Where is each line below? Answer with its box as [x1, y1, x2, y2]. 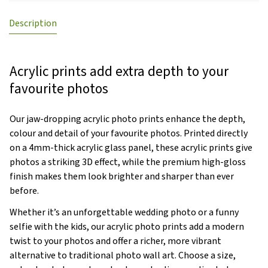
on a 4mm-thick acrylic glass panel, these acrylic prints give [10, 141, 252, 155]
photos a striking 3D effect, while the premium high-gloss [10, 156, 246, 169]
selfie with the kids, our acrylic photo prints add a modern [10, 220, 244, 234]
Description [9, 17, 57, 31]
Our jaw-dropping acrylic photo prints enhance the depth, [10, 112, 245, 126]
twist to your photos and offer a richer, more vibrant [10, 234, 221, 248]
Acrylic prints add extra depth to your [10, 62, 229, 82]
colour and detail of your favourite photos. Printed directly [10, 127, 248, 141]
